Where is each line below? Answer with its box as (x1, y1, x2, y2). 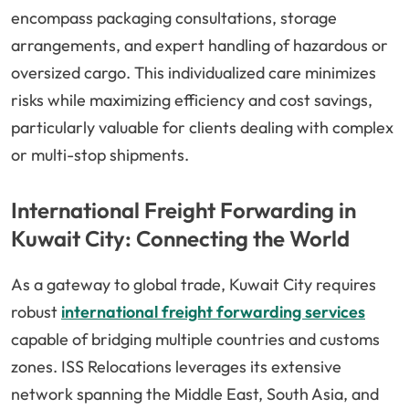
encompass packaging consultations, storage (11, 7, 337, 29)
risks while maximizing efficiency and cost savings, (11, 89, 372, 111)
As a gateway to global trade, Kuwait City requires (11, 274, 376, 296)
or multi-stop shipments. (11, 144, 189, 166)
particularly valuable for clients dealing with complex (11, 117, 393, 139)
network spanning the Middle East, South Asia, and (11, 383, 379, 405)
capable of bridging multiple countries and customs (11, 329, 380, 351)
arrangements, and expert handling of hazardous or (11, 35, 388, 57)
